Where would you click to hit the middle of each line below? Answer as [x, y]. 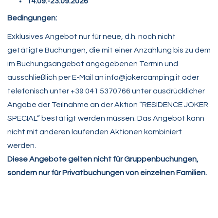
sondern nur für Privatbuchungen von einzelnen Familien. [107, 173]
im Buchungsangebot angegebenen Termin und [93, 64]
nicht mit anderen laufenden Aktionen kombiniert [95, 132]
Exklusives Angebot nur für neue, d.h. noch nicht [91, 37]
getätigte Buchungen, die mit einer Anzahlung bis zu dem [109, 50]
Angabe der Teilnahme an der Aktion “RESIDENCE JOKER [108, 105]
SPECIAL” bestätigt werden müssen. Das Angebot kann [106, 118]
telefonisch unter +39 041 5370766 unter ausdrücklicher [106, 91]
